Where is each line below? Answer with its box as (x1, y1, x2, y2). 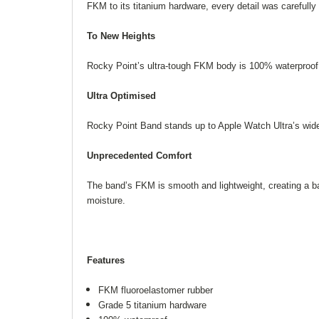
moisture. (87, 194, 125, 206)
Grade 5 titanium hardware (98, 299, 207, 310)
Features (87, 254, 125, 266)
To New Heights (87, 30, 155, 41)
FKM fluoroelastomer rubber (98, 284, 214, 296)
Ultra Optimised (87, 90, 156, 101)
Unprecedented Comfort (87, 150, 192, 161)
